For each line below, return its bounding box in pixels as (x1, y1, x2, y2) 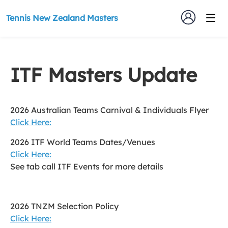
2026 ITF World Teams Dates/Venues (10, 137, 155, 147)
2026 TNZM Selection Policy (10, 201, 121, 211)
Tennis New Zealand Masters (6, 13, 118, 23)
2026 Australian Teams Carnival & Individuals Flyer (10, 105, 209, 115)
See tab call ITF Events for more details (10, 161, 163, 172)
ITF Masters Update (10, 63, 197, 87)
